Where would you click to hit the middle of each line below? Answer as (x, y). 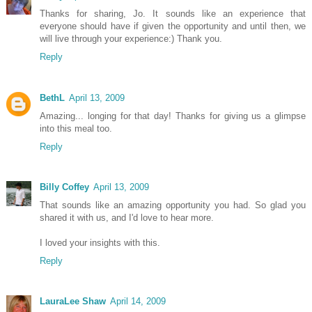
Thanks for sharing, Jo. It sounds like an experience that (173, 14)
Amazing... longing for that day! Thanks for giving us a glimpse (173, 116)
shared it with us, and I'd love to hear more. (127, 217)
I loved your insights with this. (100, 242)
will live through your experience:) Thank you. (131, 39)
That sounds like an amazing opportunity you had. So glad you (173, 205)
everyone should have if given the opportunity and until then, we (173, 26)
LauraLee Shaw (73, 302)
